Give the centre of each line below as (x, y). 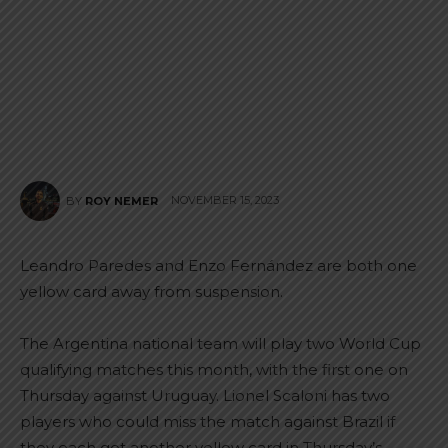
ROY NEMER (121, 201)
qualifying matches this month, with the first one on (214, 369)
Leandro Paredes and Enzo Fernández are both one (218, 265)
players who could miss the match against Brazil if (207, 421)
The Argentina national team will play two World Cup (220, 343)
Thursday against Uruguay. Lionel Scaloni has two (205, 395)
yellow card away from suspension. (151, 291)
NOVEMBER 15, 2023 (225, 200)
